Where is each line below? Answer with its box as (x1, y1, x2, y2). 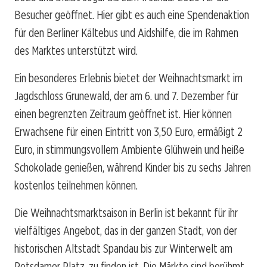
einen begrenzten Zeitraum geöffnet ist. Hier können (14, 106, 232, 121)
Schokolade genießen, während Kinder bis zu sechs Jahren (14, 160, 251, 175)
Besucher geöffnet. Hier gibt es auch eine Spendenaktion (14, 7, 249, 22)
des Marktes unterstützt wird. (14, 43, 138, 58)
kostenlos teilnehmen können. (14, 178, 138, 193)
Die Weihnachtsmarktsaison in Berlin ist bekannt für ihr (14, 205, 238, 220)
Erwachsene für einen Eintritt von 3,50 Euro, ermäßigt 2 (14, 124, 243, 139)
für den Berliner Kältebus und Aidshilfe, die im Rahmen (14, 25, 238, 40)
